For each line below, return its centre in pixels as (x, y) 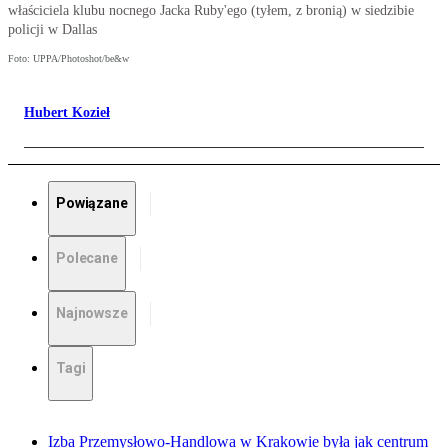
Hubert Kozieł (67, 113)
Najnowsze (92, 313)
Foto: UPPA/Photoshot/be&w (68, 59)
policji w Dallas (52, 30)
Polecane (87, 258)
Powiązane (92, 203)
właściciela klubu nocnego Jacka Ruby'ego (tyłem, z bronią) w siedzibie (211, 11)
